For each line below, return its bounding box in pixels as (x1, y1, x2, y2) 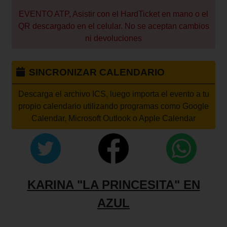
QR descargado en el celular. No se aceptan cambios (18, 22, 209, 30)
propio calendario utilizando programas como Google (18, 102, 209, 110)
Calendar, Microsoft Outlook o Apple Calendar (31, 114, 196, 123)
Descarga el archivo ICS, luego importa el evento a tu (18, 90, 209, 98)
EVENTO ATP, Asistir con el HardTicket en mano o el (19, 10, 208, 18)
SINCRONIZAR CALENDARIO (28, 67, 165, 78)
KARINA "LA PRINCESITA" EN (27, 178, 200, 192)
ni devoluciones (85, 34, 142, 43)
